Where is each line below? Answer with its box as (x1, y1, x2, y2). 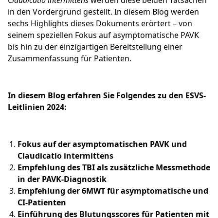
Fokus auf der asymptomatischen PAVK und (18, 139, 187, 150)
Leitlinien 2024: (8, 102, 67, 113)
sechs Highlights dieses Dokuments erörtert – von (8, 18, 192, 29)
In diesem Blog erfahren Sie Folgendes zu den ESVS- (8, 90, 206, 101)
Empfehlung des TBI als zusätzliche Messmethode (18, 162, 210, 173)
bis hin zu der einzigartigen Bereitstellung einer (8, 41, 182, 53)
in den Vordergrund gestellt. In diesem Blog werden (8, 6, 199, 18)
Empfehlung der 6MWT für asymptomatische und (18, 185, 208, 197)
